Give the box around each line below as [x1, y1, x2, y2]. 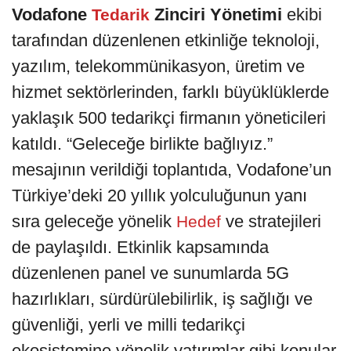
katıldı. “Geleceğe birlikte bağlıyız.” [12, 134, 273, 154]
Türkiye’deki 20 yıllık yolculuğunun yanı [12, 186, 307, 206]
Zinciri [154, 5, 205, 25]
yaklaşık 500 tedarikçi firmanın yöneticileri [12, 108, 326, 128]
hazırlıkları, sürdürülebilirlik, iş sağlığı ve [12, 289, 313, 309]
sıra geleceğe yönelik [12, 212, 172, 232]
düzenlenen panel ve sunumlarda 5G [12, 263, 289, 284]
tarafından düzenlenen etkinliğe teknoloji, [12, 31, 320, 51]
